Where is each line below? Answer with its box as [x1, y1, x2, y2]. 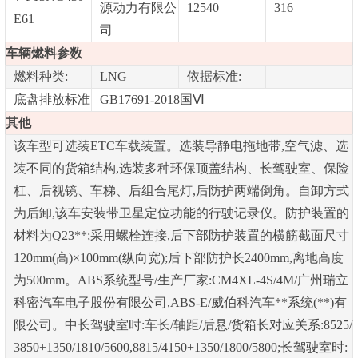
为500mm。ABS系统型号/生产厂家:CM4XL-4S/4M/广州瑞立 [13, 272, 348, 287]
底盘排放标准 [13, 92, 90, 106]
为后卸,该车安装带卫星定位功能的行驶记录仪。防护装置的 [13, 205, 349, 220]
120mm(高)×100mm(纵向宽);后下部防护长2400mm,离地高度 [13, 250, 344, 265]
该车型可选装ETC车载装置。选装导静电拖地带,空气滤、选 [13, 138, 348, 153]
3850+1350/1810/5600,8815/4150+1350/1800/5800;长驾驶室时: [13, 340, 348, 354]
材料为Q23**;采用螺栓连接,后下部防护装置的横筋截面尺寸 [13, 228, 349, 242]
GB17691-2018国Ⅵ [99, 92, 205, 106]
